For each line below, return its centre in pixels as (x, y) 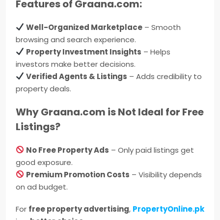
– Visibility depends (166, 174)
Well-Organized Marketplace (84, 27)
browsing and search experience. (76, 39)
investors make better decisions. (76, 64)
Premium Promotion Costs (78, 174)
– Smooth (162, 27)
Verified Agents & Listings (77, 76)
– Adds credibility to (165, 76)
